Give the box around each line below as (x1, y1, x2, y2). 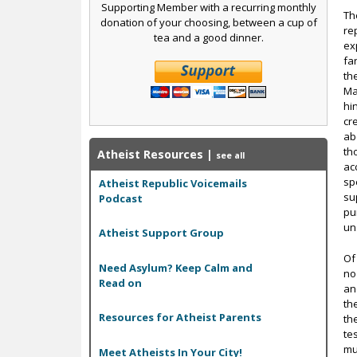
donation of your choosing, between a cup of (100, 14, 317, 29)
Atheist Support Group (99, 226, 224, 241)
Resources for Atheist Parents (99, 310, 261, 325)
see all (216, 149, 245, 161)
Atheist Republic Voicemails (99, 175, 247, 190)
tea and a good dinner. (153, 29, 264, 45)
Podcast (99, 190, 143, 206)
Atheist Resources (97, 146, 203, 162)
